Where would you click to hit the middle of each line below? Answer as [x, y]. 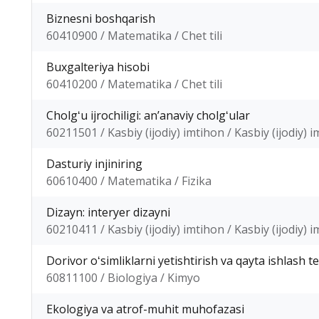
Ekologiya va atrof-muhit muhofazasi [145, 309]
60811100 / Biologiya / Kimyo [123, 277]
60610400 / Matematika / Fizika [129, 181]
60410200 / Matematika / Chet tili [134, 84]
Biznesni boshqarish [101, 18]
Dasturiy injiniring [94, 163]
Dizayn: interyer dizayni [108, 212]
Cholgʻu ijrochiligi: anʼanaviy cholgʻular [148, 115]
